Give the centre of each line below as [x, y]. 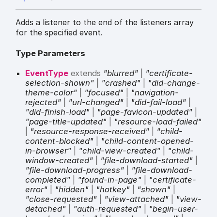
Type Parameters [50, 53]
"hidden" [72, 189]
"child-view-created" [119, 150]
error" [36, 189]
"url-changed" [96, 102]
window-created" [59, 160]
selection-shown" [60, 83]
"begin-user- [173, 209]
